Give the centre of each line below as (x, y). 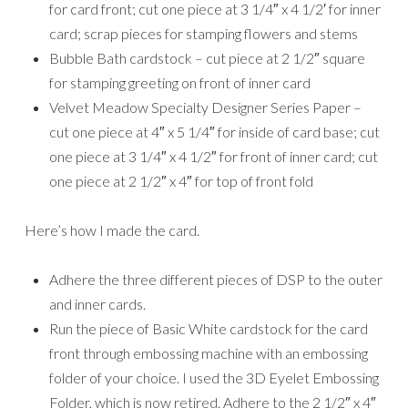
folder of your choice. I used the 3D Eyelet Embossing (214, 377)
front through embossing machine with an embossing (209, 352)
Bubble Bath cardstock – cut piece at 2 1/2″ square (207, 57)
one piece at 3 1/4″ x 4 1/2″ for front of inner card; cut (214, 156)
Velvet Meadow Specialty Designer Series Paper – (205, 107)
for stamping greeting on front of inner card (180, 82)
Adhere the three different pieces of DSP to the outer (216, 279)
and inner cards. (97, 303)
